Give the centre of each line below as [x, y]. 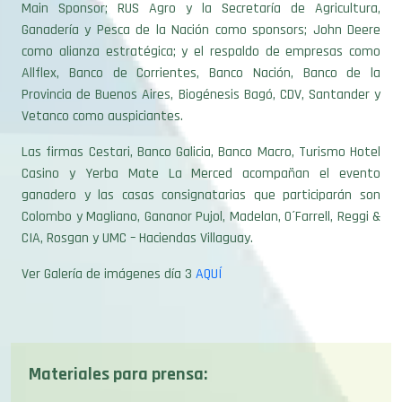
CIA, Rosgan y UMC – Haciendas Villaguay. [137, 210]
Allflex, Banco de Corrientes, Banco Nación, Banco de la [201, 45]
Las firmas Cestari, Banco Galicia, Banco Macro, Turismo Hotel [201, 124]
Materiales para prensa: [118, 346]
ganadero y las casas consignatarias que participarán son [201, 167]
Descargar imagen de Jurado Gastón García [153, 384]
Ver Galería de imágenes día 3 [109, 246]
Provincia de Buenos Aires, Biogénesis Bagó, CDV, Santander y [201, 66]
